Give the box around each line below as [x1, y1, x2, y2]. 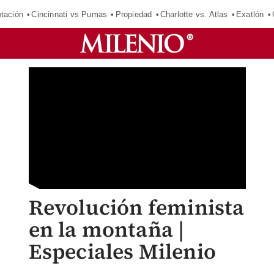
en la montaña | [28, 215, 185, 243]
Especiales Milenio [28, 237, 217, 265]
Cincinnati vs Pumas [31, 9, 108, 19]
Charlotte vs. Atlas [160, 9, 228, 19]
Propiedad [115, 9, 152, 19]
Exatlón [236, 9, 264, 19]
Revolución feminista [28, 193, 245, 221]
